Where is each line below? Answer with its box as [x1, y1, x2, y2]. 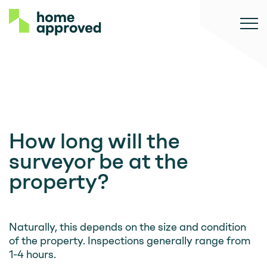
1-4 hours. [9, 248, 56, 261]
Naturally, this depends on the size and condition [9, 221, 246, 234]
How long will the [9, 128, 180, 154]
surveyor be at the [9, 148, 188, 174]
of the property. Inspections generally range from [9, 234, 251, 247]
